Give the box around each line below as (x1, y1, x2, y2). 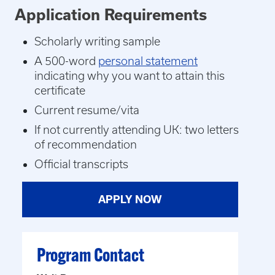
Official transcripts (34, 158, 128, 171)
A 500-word (34, 55, 98, 68)
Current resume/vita (34, 104, 139, 117)
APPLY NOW (98, 194, 162, 206)
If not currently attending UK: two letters (34, 123, 239, 137)
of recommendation (34, 138, 137, 152)
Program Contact (37, 247, 144, 267)
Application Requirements (15, 6, 207, 24)
